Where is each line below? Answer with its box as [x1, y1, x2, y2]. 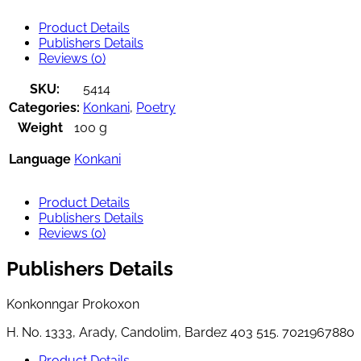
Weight [17, 120, 63, 136]
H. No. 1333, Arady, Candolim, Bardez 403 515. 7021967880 [6, 325, 355, 341]
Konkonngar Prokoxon [6, 297, 139, 313]
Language [9, 151, 71, 168]
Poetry [136, 100, 176, 116]
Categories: [9, 100, 80, 116]
